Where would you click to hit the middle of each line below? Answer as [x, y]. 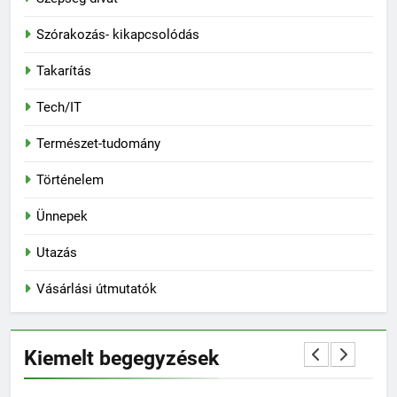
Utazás [57, 253]
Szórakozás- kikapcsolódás [118, 35]
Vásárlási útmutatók [97, 289]
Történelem [70, 180]
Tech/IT [59, 108]
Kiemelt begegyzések [121, 358]
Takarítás [64, 71]
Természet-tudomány [98, 144]
